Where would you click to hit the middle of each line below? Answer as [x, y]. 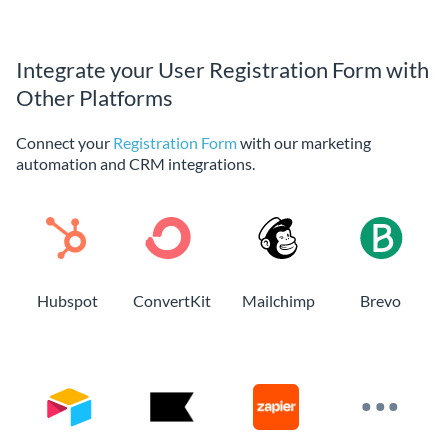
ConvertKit [172, 300]
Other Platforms [94, 97]
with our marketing [304, 142]
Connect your [64, 142]
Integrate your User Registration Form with [222, 69]
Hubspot [67, 300]
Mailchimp [278, 300]
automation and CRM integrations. [135, 163]
